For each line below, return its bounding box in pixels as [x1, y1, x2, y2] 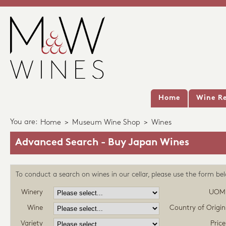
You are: [10, 119, 38, 126]
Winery [21, 189, 43, 196]
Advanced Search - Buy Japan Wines [15, 138, 189, 148]
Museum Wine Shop [72, 119, 140, 127]
